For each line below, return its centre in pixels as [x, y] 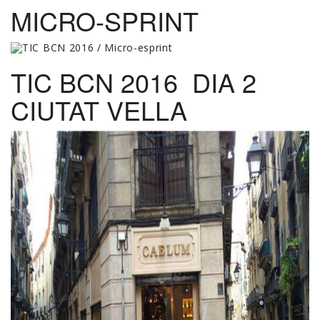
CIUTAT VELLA [99, 110]
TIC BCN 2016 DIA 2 [137, 82]
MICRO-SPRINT [105, 21]
